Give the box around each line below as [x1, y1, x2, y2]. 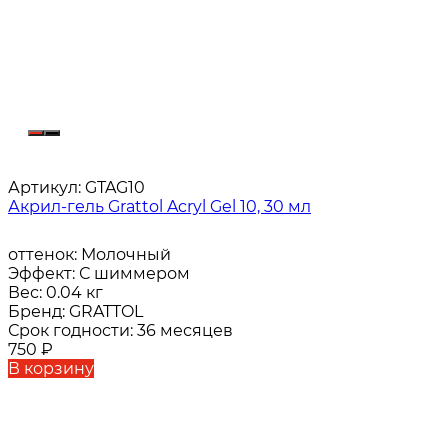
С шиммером [79, 264, 190, 284]
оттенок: [8, 245, 81, 265]
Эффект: [8, 264, 79, 284]
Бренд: [8, 302, 69, 322]
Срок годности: [8, 321, 137, 341]
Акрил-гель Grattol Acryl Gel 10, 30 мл [8, 197, 311, 217]
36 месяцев [137, 321, 233, 341]
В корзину [8, 359, 94, 379]
